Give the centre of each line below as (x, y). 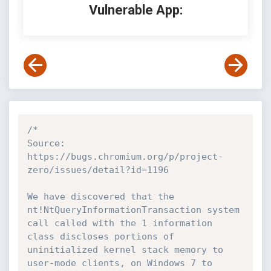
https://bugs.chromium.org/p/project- (125, 157)
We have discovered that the (100, 197)
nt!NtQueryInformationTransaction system (133, 210)
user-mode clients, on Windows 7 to (119, 263)
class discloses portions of (100, 237)
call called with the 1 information (119, 223)
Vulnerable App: (135, 10)
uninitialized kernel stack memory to (125, 250)
